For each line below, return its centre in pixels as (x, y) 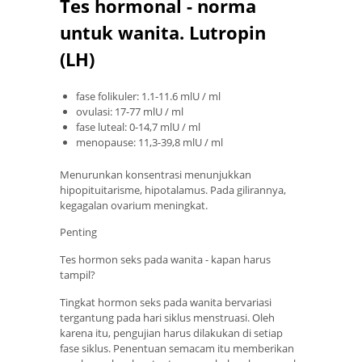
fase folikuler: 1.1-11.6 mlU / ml (148, 96)
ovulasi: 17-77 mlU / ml (130, 111)
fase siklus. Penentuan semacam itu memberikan (177, 349)
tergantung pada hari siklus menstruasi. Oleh (167, 318)
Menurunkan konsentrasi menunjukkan (156, 175)
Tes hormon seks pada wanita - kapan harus (165, 259)
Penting (78, 232)
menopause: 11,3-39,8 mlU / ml (149, 142)
